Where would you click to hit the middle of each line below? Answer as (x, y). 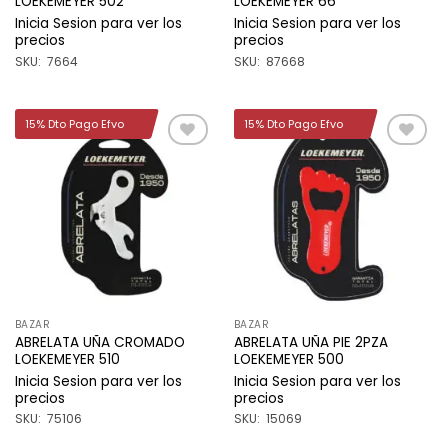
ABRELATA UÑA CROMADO (99, 342)
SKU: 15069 (267, 419)
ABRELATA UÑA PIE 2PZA (310, 342)
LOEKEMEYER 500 (288, 359)
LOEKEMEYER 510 (67, 359)
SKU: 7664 (46, 61)
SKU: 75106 (48, 419)
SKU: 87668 (269, 61)
